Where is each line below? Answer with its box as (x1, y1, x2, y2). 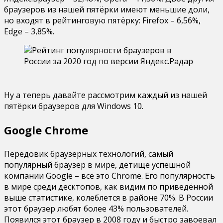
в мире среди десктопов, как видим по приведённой (4, 181, 213, 192)
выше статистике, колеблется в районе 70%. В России (4, 192, 213, 203)
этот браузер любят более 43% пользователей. (4, 203, 188, 214)
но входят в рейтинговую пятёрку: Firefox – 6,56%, (4, 14, 201, 26)
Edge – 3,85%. (4, 25, 54, 37)
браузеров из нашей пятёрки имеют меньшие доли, (4, 3, 210, 15)
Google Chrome (4, 122, 88, 137)
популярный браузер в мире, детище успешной (4, 159, 191, 170)
